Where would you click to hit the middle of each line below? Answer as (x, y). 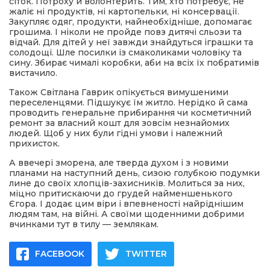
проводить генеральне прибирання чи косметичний (130, 112)
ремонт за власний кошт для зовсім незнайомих (119, 123)
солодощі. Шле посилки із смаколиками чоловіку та (125, 52)
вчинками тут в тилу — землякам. (84, 224)
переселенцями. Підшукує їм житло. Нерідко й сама (128, 102)
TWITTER (146, 253)
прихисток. (34, 143)
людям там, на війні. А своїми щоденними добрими (127, 214)
